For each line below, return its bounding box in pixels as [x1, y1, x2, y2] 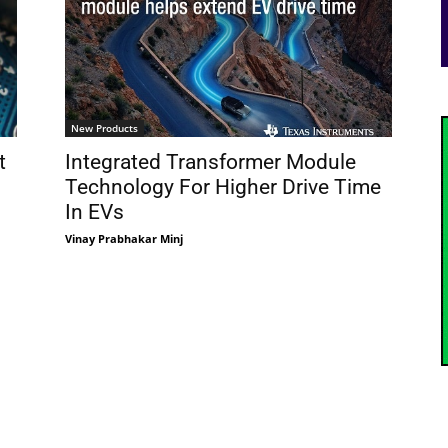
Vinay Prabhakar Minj [64, 230, 183, 246]
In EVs [64, 199, 124, 224]
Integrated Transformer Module [64, 149, 356, 174]
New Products [70, 120, 138, 135]
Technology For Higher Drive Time [64, 174, 381, 199]
